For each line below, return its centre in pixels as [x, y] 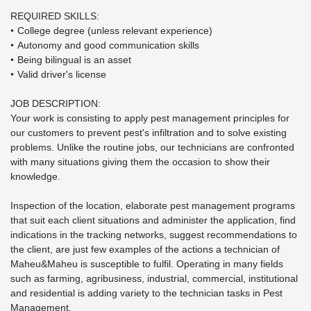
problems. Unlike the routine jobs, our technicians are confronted [152, 147]
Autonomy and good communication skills [108, 45]
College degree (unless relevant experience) [115, 31]
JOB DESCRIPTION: [56, 103]
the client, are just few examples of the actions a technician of [145, 249]
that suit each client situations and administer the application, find [153, 220]
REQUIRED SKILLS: [55, 16]
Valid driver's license [62, 74]
